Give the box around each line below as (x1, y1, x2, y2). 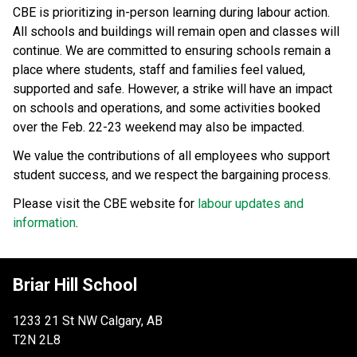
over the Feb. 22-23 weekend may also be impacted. (13, 119, 304, 135)
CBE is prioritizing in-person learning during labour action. (13, 4, 330, 20)
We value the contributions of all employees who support (13, 147, 330, 163)
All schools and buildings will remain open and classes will (13, 23, 339, 39)
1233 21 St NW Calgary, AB (13, 312, 163, 328)
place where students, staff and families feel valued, (13, 61, 305, 77)
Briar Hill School (13, 274, 137, 295)
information (13, 214, 76, 230)
